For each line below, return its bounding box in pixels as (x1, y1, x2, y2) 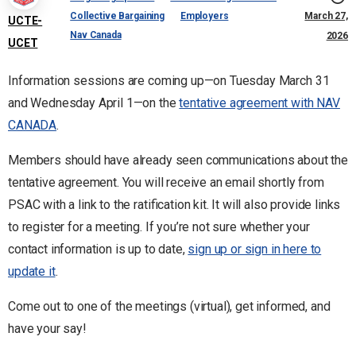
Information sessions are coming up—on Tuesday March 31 (8, 72, 330, 88)
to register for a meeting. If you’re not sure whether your (8, 219, 310, 234)
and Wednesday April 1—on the (8, 95, 180, 110)
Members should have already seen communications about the (8, 152, 348, 168)
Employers (180, 10, 229, 21)
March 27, (304, 10, 348, 22)
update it (8, 263, 56, 279)
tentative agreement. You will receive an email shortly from (8, 174, 324, 190)
